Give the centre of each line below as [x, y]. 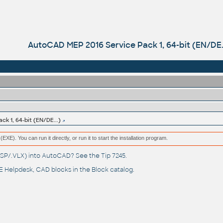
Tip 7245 [113, 156]
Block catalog [112, 170]
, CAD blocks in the [62, 170]
